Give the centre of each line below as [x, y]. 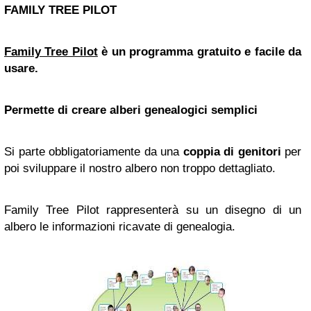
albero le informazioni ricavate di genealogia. [120, 227]
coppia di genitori [234, 152]
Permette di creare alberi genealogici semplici [131, 110]
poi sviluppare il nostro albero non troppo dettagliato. [140, 168]
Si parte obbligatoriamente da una [94, 152]
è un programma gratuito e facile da [200, 52]
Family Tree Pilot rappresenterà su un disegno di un [153, 210]
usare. [21, 68]
